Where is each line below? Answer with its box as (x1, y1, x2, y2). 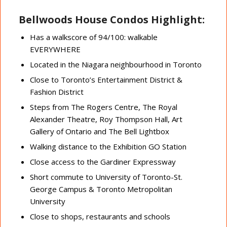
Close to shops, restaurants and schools (29, 211, 170, 221)
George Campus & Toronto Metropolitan (29, 183, 172, 194)
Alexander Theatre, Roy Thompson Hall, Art (29, 113, 182, 124)
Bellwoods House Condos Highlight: (18, 12, 205, 26)
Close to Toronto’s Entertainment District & (29, 74, 182, 85)
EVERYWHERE (29, 44, 81, 54)
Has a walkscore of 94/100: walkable (29, 31, 158, 42)
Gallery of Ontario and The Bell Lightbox (29, 126, 169, 136)
